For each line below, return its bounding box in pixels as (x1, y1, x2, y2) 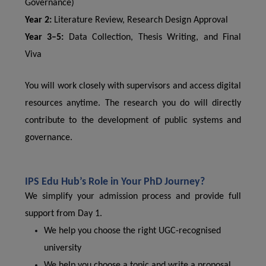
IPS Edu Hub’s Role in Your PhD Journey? (25, 176, 205, 188)
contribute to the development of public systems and (25, 116, 241, 125)
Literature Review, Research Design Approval (52, 15, 228, 25)
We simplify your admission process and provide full (25, 192, 241, 201)
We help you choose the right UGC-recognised (44, 226, 221, 236)
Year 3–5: (25, 33, 64, 42)
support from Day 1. (25, 209, 102, 218)
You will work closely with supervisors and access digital (25, 81, 241, 91)
